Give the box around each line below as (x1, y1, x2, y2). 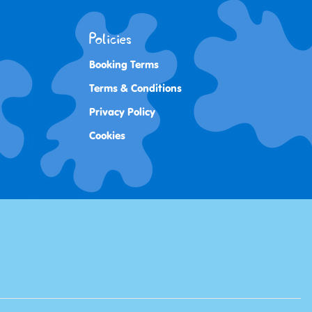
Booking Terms (89, 57, 159, 71)
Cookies (89, 128, 125, 142)
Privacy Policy (89, 104, 155, 118)
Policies (89, 27, 132, 49)
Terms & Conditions (89, 81, 182, 95)
